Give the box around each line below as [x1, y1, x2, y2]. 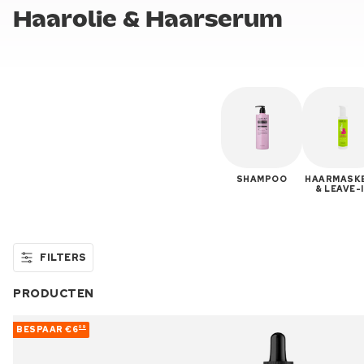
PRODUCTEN [13, 285, 94, 301]
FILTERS [40, 250, 86, 264]
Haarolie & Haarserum [13, 10, 283, 31]
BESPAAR [16, 323, 65, 335]
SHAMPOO [236, 173, 288, 184]
